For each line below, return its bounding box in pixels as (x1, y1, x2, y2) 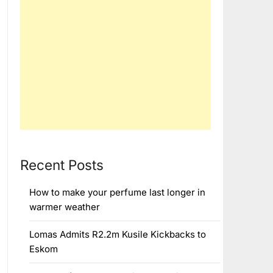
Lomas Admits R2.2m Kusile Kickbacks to (29, 229, 206, 240)
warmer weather (29, 201, 100, 213)
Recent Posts (19, 157, 104, 173)
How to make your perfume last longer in (29, 186, 205, 198)
